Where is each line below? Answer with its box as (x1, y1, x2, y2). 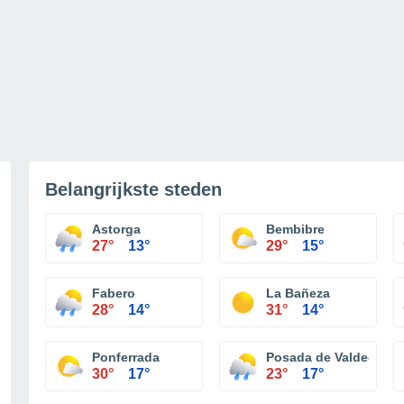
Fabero (92, 286, 135, 300)
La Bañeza (266, 286, 330, 300)
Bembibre (266, 222, 325, 236)
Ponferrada (92, 350, 160, 364)
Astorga (92, 222, 141, 236)
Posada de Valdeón (266, 350, 384, 364)
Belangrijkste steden (45, 179, 222, 199)
